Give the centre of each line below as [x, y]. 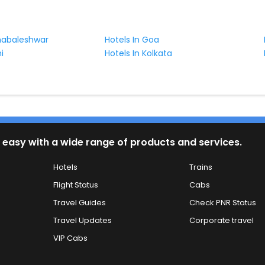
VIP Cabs [71, 238]
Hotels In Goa [132, 40]
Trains [201, 167]
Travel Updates [83, 220]
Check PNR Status [222, 202]
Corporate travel [221, 220]
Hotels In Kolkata [139, 54]
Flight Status [76, 185]
